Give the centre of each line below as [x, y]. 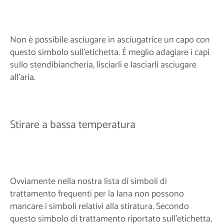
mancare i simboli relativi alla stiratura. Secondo [99, 207]
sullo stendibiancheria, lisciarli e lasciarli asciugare [103, 65]
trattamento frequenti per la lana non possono [97, 194]
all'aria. [23, 77]
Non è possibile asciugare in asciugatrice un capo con [110, 40]
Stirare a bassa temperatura [73, 125]
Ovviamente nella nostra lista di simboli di [88, 182]
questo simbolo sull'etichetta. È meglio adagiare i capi [110, 52]
